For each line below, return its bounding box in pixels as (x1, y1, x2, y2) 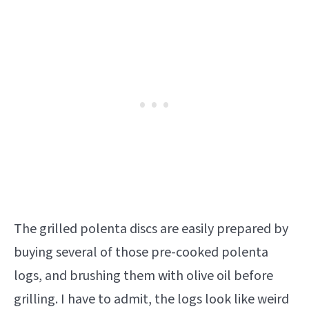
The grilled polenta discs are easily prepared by (14, 219, 288, 239)
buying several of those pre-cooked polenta (14, 243, 268, 263)
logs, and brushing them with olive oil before (14, 266, 273, 286)
